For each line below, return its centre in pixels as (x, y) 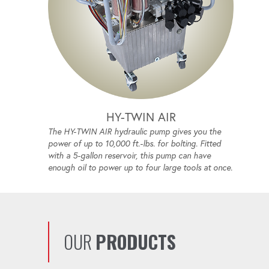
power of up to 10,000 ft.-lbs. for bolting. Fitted (134, 144)
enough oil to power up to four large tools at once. (140, 168)
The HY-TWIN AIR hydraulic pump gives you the (134, 132)
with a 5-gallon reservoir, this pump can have (129, 156)
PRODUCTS (136, 242)
